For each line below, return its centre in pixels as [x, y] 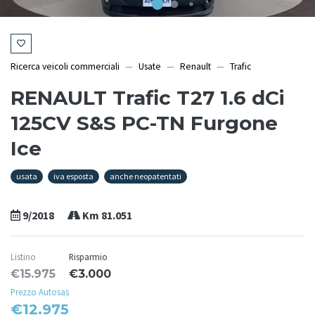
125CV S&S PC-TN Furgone [144, 123]
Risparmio [88, 257]
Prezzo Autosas [40, 292]
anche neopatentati [146, 176]
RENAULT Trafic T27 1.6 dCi [148, 98]
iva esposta [73, 176]
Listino [23, 257]
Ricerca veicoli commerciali [65, 67]
